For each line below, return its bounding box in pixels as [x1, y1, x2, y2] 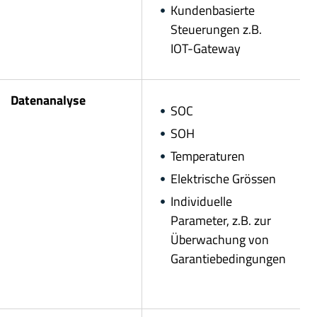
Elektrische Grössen [171, 168, 276, 188]
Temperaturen [171, 146, 245, 166]
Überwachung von [171, 229, 269, 249]
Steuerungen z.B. [171, 19, 262, 39]
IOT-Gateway [171, 38, 241, 58]
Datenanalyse [11, 90, 86, 110]
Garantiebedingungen [171, 248, 286, 268]
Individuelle [171, 191, 232, 211]
